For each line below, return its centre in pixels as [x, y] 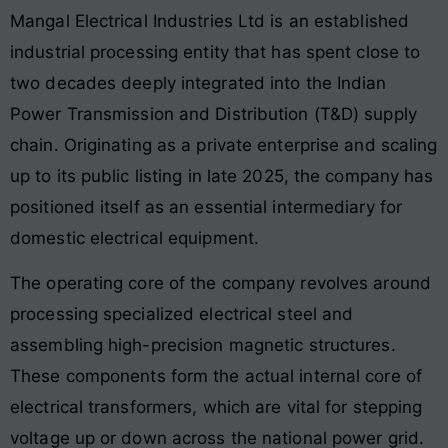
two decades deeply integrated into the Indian [198, 82]
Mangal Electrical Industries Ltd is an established [210, 20]
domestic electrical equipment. [135, 237]
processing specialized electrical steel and [182, 314]
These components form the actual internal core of [216, 376]
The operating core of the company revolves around [220, 283]
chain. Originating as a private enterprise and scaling [224, 144]
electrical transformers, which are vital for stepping [216, 407]
